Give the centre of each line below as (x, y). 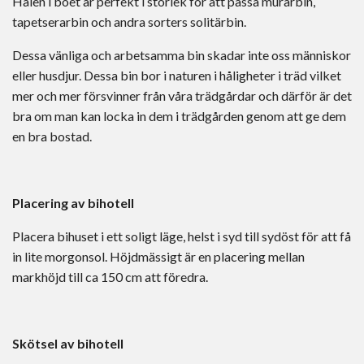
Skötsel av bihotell (68, 343)
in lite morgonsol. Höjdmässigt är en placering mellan (158, 256)
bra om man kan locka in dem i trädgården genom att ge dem (179, 116)
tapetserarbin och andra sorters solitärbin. (129, 22)
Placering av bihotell (73, 203)
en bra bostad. (52, 136)
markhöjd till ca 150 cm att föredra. (110, 277)
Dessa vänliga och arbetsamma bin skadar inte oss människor (182, 55)
